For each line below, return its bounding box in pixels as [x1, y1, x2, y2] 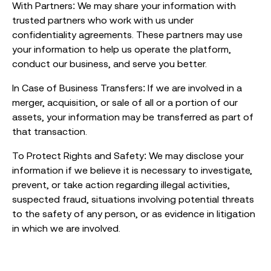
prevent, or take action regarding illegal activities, [12, 179, 230, 191]
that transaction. [12, 126, 87, 137]
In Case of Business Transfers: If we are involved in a [12, 82, 242, 94]
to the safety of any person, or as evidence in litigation [12, 208, 255, 220]
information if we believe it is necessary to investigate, [12, 165, 252, 176]
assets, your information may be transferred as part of [12, 111, 253, 123]
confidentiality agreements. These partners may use [12, 29, 243, 41]
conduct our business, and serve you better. [12, 58, 207, 70]
